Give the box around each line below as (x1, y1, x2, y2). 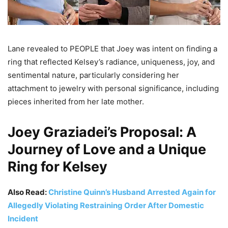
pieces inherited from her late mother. (8, 97, 144, 107)
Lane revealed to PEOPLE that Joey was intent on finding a (8, 44, 217, 54)
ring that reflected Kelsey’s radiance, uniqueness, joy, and (8, 57, 215, 67)
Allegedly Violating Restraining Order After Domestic (8, 201, 204, 211)
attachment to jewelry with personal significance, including (8, 83, 219, 94)
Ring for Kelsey (8, 158, 107, 176)
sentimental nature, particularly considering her (8, 70, 179, 80)
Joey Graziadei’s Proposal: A (8, 124, 196, 141)
